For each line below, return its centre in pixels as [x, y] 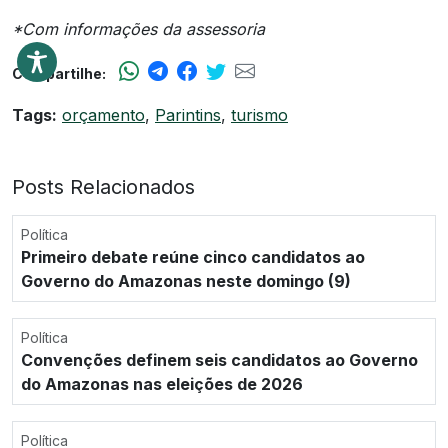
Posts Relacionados [103, 186]
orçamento [103, 114]
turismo [259, 114]
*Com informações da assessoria [138, 28]
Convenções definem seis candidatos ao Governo [219, 359]
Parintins [188, 114]
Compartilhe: [59, 73]
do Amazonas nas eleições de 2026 [162, 383]
